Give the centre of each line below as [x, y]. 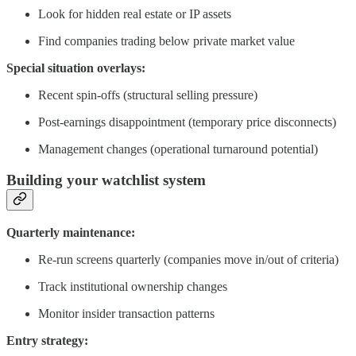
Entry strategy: [47, 340]
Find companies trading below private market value [166, 41]
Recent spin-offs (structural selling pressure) [148, 95]
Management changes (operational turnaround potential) [178, 149]
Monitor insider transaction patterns [126, 313]
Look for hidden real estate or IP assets [135, 14]
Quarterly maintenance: [71, 232]
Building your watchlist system [106, 180]
